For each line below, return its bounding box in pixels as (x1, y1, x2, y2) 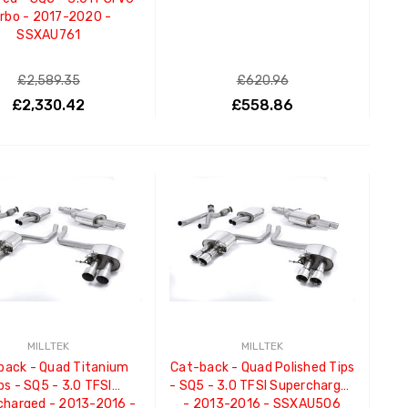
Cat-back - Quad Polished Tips (170, 359, 355, 375)
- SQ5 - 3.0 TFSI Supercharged (169, 377, 356, 393)
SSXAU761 (16, 26, 81, 43)
